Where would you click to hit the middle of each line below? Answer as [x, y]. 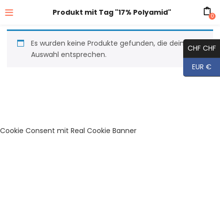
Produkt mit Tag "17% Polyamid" [112, 12]
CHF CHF [202, 48]
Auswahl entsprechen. [69, 55]
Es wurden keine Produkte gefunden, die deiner [111, 43]
